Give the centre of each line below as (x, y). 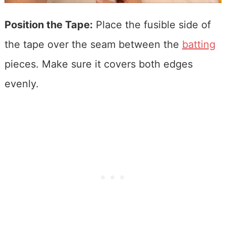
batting (199, 44)
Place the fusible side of (152, 24)
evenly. (21, 83)
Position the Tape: (48, 24)
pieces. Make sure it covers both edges (98, 64)
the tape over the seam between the (93, 44)
